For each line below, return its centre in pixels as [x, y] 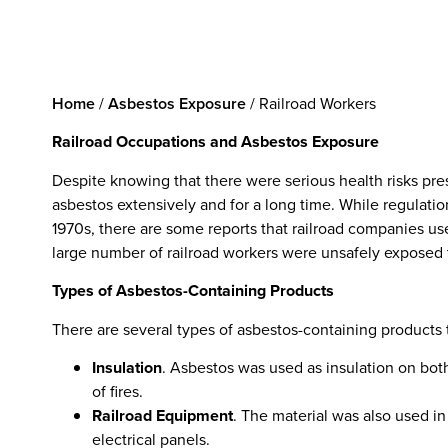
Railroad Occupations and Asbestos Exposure [215, 142]
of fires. [117, 391]
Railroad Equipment [162, 415]
